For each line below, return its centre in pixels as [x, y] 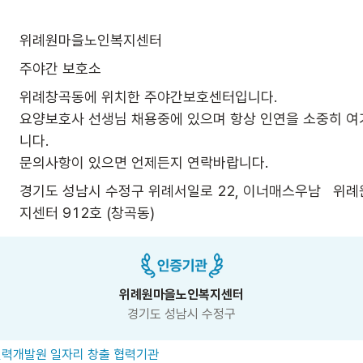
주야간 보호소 [60, 68]
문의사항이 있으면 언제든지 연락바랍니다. [144, 162]
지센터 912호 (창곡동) [87, 212]
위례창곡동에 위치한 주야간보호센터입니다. [148, 96]
